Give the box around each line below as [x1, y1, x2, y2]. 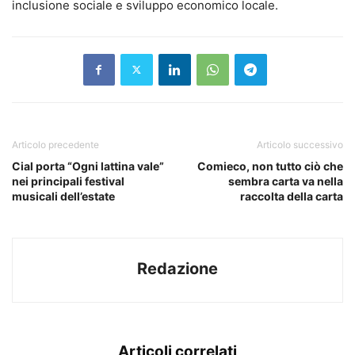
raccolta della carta [240, 189, 343, 203]
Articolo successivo [257, 138, 343, 151]
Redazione [137, 258, 218, 278]
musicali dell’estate [12, 189, 115, 203]
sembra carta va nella [228, 174, 343, 188]
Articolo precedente [12, 138, 99, 151]
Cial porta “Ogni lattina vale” [12, 158, 164, 173]
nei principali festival [12, 174, 124, 188]
